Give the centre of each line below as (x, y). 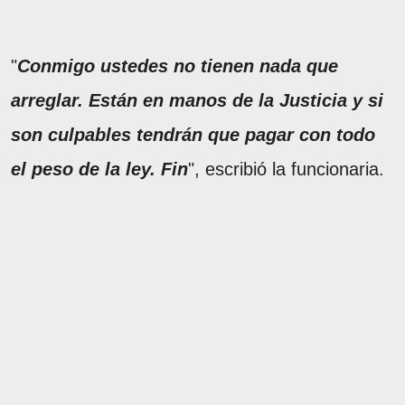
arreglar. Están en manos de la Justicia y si (197, 100)
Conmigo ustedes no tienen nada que (178, 66)
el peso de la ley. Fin (99, 169)
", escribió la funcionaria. (286, 169)
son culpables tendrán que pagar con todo (193, 134)
